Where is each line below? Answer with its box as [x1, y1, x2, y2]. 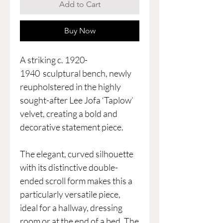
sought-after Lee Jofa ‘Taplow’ [20, 95, 133, 106]
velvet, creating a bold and [20, 108, 117, 119]
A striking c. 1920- [20, 54, 88, 66]
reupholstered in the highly [20, 81, 121, 93]
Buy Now [64, 26, 96, 36]
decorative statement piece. [20, 121, 123, 133]
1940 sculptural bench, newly [20, 68, 131, 79]
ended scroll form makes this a [20, 175, 132, 187]
